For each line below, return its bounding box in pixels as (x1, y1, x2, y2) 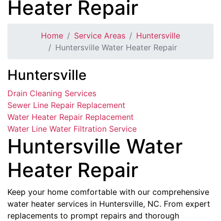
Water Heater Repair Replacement (7, 111, 134, 122)
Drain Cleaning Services (7, 88, 96, 98)
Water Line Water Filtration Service (7, 123, 137, 134)
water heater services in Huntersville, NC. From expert (7, 198, 210, 209)
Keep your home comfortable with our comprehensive (7, 186, 209, 197)
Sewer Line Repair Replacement (7, 100, 125, 110)
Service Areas (74, 30, 125, 40)
